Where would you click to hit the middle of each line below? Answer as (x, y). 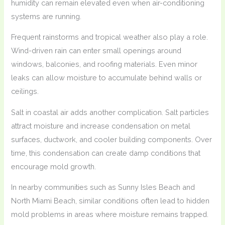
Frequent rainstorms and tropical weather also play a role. (110, 37)
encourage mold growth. (54, 166)
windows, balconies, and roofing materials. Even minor (104, 64)
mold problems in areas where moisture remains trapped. (110, 214)
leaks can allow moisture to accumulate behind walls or (107, 78)
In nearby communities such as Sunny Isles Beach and (103, 187)
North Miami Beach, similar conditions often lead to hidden (110, 201)
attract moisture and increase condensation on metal (101, 126)
